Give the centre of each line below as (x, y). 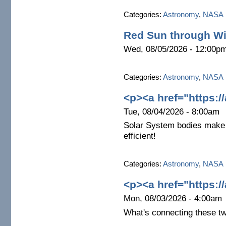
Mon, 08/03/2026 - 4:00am (173, 198)
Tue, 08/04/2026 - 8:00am (171, 111)
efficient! (139, 136)
